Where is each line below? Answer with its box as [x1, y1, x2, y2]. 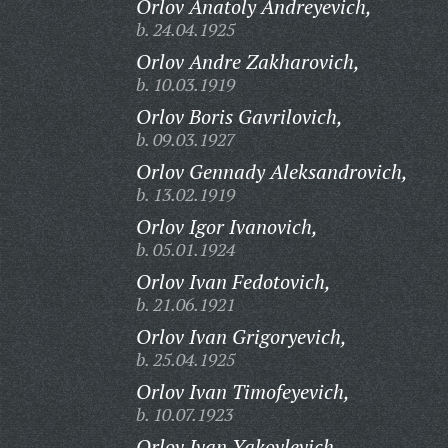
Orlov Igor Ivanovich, [135, 213, 318, 240]
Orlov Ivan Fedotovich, [135, 268, 331, 295]
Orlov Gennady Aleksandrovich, [135, 158, 408, 185]
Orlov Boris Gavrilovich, [135, 103, 343, 130]
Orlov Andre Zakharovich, [135, 48, 360, 75]
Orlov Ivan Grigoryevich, [135, 323, 347, 350]
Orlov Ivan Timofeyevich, [135, 378, 350, 405]
